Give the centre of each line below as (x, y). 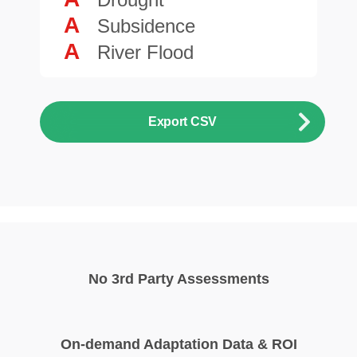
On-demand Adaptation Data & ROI (178, 343)
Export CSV (182, 121)
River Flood (145, 52)
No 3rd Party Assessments (178, 278)
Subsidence (146, 25)
